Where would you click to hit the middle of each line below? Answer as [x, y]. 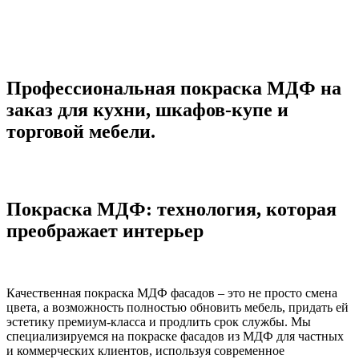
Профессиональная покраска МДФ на [174, 88]
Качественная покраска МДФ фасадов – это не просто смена [172, 293]
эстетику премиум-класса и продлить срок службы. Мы [159, 322]
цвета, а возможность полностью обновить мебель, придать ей [177, 308]
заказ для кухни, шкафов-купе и [147, 109]
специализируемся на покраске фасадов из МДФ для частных [175, 337]
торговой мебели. [81, 131]
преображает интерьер [105, 230]
